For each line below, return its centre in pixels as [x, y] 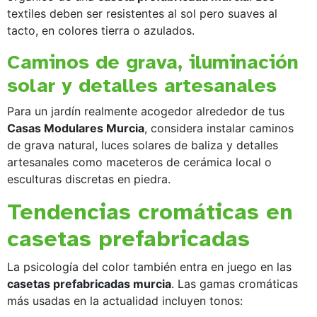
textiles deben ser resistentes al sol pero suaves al [142, 13]
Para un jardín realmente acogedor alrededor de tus [146, 111]
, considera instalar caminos [219, 128]
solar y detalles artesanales [142, 85]
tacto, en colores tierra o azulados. [101, 30]
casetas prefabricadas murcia [89, 283]
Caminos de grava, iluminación [153, 62]
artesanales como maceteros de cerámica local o [139, 162]
